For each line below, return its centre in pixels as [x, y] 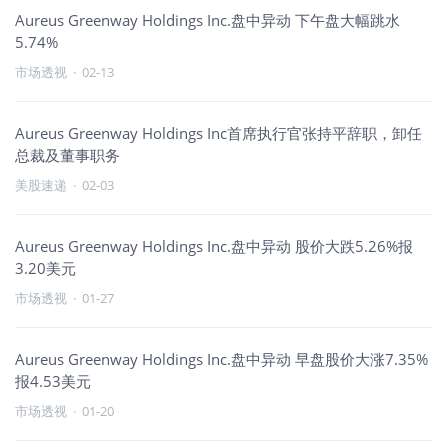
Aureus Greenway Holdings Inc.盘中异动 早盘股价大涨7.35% [221, 359]
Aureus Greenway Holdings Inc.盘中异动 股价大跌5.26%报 [214, 246]
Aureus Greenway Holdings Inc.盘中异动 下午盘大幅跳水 [207, 20]
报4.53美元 [53, 381]
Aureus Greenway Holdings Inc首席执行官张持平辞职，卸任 [218, 133]
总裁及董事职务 [67, 155]
